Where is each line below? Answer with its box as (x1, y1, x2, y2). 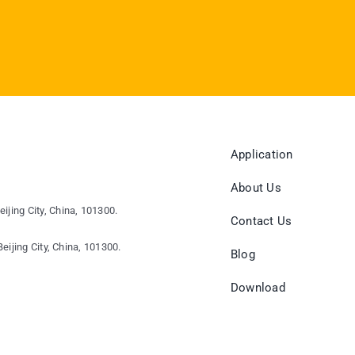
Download (231, 281, 285, 295)
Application (231, 147, 293, 162)
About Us (231, 181, 281, 195)
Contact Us (231, 214, 292, 228)
